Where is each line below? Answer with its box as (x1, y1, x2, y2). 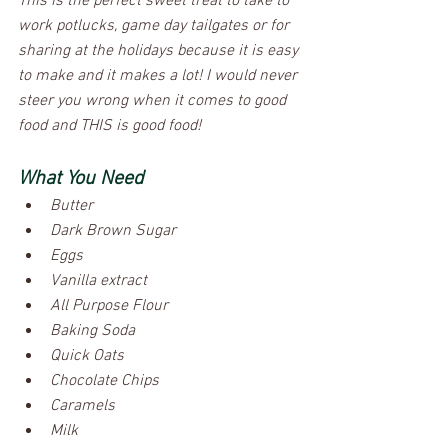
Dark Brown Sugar (50, 220, 176, 241)
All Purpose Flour (50, 295, 168, 316)
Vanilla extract (50, 270, 147, 291)
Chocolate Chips (50, 370, 159, 391)
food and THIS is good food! (18, 115, 205, 136)
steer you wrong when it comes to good (18, 90, 290, 111)
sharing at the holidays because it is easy (18, 40, 302, 61)
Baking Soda (50, 320, 135, 341)
